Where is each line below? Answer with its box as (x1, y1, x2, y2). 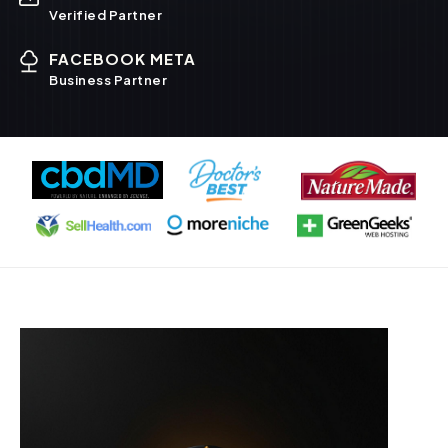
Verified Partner (49, 6, 162, 23)
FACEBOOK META (49, 48, 196, 68)
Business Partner (49, 71, 167, 88)
